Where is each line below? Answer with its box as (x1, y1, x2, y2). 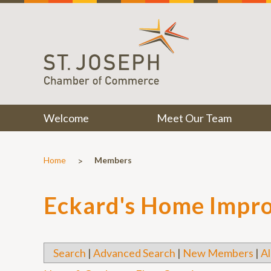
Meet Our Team (156, 111, 232, 125)
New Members (183, 246, 253, 260)
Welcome (44, 111, 89, 125)
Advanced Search (93, 246, 175, 260)
